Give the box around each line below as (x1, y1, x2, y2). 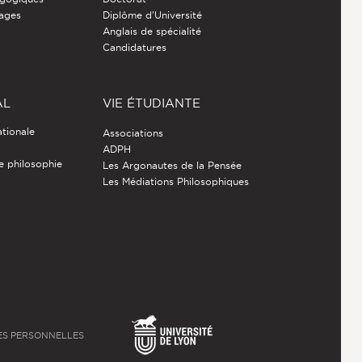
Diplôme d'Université (102, 10, 202, 21)
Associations (102, 128, 163, 139)
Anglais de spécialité (102, 26, 201, 37)
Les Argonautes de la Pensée (102, 160, 242, 171)
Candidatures (102, 42, 166, 53)
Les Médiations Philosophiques (102, 176, 249, 187)
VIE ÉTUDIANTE (102, 96, 200, 111)
